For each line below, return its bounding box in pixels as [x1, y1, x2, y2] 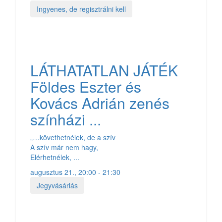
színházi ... [30, 108, 101, 130]
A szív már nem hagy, [30, 142, 98, 152]
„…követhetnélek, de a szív [30, 132, 115, 142]
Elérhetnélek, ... [30, 152, 79, 162]
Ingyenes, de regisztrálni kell [37, 3, 126, 14]
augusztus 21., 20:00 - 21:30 [30, 166, 120, 177]
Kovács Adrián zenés [30, 92, 169, 113]
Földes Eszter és [30, 75, 141, 97]
